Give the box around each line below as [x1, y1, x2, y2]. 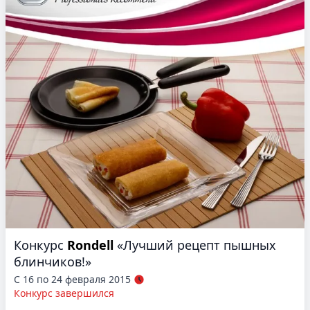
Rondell [67, 237, 113, 254]
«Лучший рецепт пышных [117, 237, 276, 254]
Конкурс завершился [14, 286, 114, 300]
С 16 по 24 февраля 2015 [14, 273, 131, 286]
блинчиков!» [14, 253, 91, 271]
